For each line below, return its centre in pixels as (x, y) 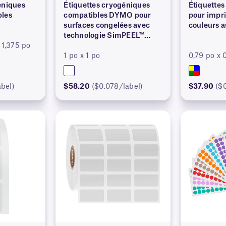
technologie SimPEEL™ (104, 36)
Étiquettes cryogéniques (107, 5)
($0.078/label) (117, 87)
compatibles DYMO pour (107, 15)
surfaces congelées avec (107, 25)
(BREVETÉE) (86, 46)
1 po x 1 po (82, 56)
